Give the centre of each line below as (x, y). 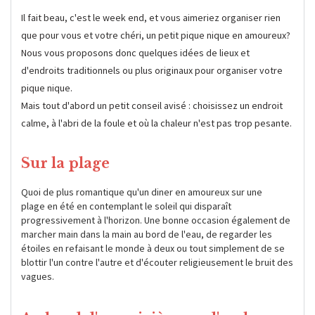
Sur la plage (65, 163)
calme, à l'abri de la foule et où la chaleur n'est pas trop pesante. (156, 123)
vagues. (38, 276)
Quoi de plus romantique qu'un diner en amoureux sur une (142, 192)
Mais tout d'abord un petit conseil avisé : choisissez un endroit (152, 105)
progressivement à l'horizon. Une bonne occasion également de (156, 220)
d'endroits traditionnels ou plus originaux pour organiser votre (152, 70)
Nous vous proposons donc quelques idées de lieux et (135, 52)
